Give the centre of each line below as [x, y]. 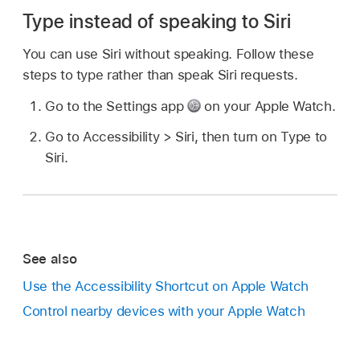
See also [50, 258]
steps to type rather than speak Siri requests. [160, 74]
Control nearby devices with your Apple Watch [164, 311]
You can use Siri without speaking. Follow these [168, 53]
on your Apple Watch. [268, 106]
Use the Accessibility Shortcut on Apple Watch [166, 286]
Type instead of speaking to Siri [157, 21]
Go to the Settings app [116, 106]
